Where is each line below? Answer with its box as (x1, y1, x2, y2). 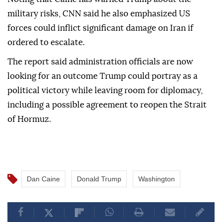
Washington (138, 175, 175, 183)
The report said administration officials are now (7, 57, 193, 66)
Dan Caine (27, 175, 60, 183)
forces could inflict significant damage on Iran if (7, 24, 193, 33)
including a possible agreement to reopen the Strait (7, 101, 207, 110)
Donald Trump (77, 175, 121, 183)
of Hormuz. (7, 115, 51, 124)
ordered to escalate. (7, 38, 85, 47)
